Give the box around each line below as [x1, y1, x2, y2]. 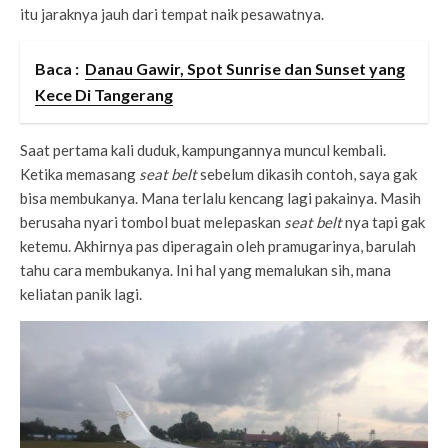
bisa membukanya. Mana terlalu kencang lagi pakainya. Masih [20, 189, 421, 208]
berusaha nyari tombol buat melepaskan [20, 213, 284, 232]
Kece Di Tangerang [35, 85, 173, 105]
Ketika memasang [20, 165, 139, 184]
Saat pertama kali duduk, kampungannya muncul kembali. [20, 141, 386, 160]
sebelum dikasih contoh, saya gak [200, 165, 417, 184]
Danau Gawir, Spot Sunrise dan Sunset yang [85, 59, 405, 79]
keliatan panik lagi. [20, 285, 142, 304]
